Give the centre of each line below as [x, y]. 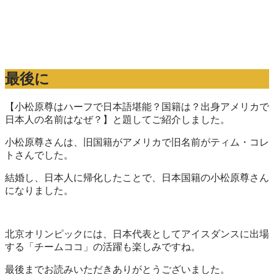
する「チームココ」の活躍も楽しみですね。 [103, 246]
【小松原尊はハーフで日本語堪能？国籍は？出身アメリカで [137, 106]
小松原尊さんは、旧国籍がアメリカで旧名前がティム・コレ [137, 142]
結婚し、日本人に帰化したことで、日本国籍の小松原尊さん [137, 177]
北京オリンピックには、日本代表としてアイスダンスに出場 [137, 234]
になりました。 [39, 190]
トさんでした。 [39, 155]
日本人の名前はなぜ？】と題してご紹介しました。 [117, 119]
